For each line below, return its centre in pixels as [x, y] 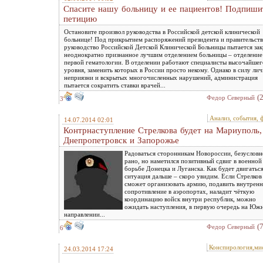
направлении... [85, 214]
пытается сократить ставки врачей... [115, 85]
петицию [80, 19]
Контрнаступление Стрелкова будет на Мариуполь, [163, 130]
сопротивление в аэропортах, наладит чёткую [189, 191]
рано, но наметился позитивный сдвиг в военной [193, 161]
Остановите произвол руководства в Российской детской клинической [162, 32]
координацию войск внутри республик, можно [190, 199]
